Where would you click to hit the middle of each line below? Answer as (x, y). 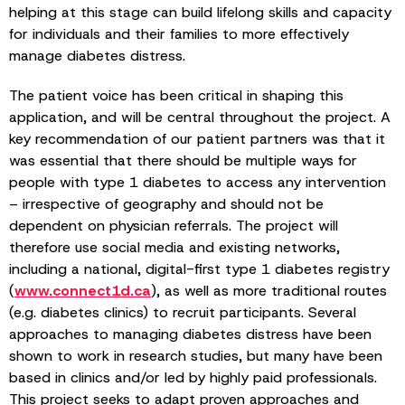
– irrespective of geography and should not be (166, 203)
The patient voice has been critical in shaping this (176, 95)
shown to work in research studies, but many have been (196, 355)
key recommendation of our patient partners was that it (197, 138)
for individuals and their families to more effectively (179, 33)
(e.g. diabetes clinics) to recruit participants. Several (183, 312)
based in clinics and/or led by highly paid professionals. (193, 377)
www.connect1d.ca (83, 290)
